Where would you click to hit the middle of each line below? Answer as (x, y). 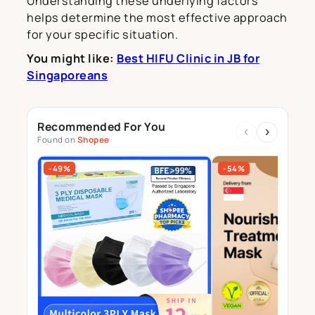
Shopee (93, 140)
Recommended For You (102, 126)
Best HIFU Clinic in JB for (188, 58)
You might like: (72, 58)
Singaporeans (67, 75)
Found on (57, 140)
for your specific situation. (102, 34)
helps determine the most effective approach (157, 17)
